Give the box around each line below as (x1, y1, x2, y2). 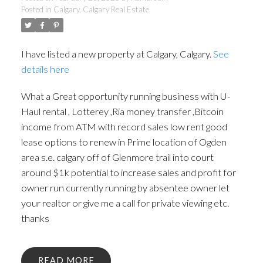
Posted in (21, 5, 52, 15)
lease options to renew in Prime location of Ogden (21, 136, 227, 148)
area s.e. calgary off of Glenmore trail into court (21, 151, 214, 163)
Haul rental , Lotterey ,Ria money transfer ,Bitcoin (21, 106, 224, 117)
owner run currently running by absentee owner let (21, 182, 230, 194)
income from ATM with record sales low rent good (21, 121, 227, 133)
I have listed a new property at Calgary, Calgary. (21, 48, 213, 60)
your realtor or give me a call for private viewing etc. (21, 197, 229, 209)
